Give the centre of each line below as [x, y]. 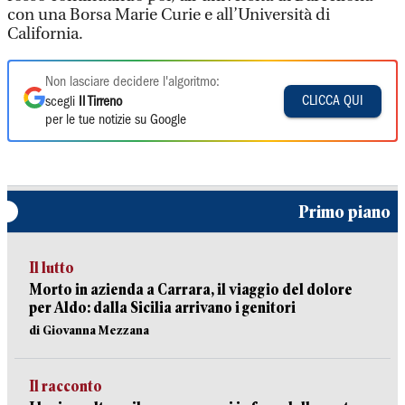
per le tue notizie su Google [116, 120]
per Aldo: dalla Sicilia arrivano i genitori [162, 308]
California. [45, 34]
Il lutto [52, 268]
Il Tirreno [100, 102]
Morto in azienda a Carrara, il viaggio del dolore [191, 290]
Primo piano [344, 212]
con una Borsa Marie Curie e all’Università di [169, 15]
